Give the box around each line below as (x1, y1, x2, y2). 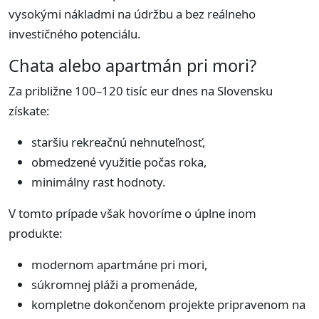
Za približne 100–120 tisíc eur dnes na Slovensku (9, 83, 273, 100)
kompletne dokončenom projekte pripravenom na (31, 296, 305, 313)
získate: (9, 103, 50, 120)
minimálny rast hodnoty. (31, 174, 166, 191)
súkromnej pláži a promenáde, (31, 276, 198, 293)
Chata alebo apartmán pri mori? (9, 54, 256, 78)
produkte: (9, 225, 63, 242)
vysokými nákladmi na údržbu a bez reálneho (9, 6, 256, 23)
